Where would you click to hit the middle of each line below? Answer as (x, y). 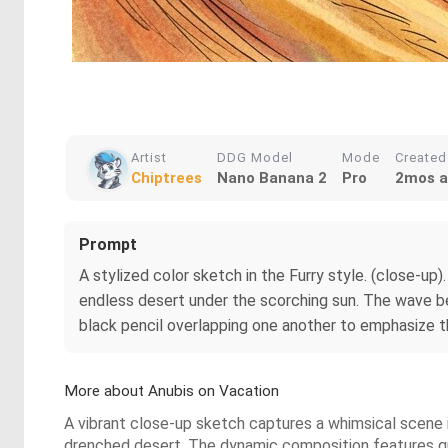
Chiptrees (166, 178)
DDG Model (255, 157)
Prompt (108, 244)
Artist (149, 157)
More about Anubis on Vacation (171, 391)
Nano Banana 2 (272, 178)
